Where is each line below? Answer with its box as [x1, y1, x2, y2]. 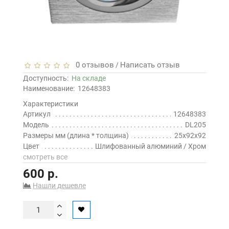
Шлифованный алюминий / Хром [95, 142, 206, 151]
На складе [72, 74, 106, 83]
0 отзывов [72, 60, 114, 70]
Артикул [23, 110, 51, 119]
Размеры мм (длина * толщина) [23, 131, 129, 140]
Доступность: [23, 74, 72, 83]
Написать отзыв [120, 60, 180, 70]
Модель [23, 121, 49, 129]
